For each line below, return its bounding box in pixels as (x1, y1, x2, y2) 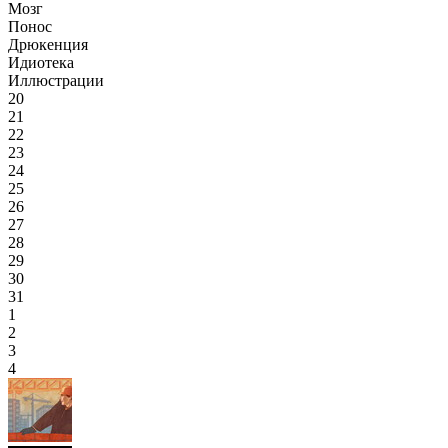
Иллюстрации (8, 72, 104, 89)
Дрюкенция (8, 36, 88, 53)
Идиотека (8, 54, 74, 71)
